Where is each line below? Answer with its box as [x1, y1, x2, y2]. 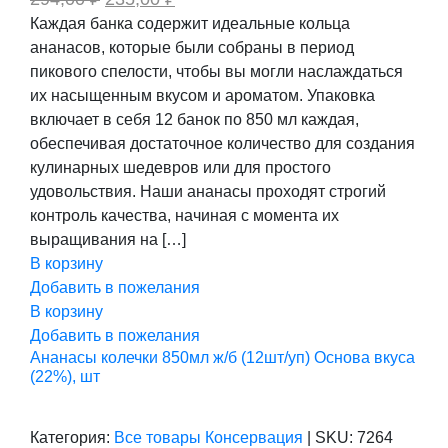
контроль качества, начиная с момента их [30, 207, 339, 224]
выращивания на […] [30, 231, 186, 248]
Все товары [114, 429, 205, 446]
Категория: [30, 429, 110, 446]
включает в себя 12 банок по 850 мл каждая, [30, 111, 359, 128]
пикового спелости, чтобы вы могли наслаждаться [30, 63, 403, 80]
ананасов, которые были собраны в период [30, 39, 354, 56]
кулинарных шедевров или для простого [30, 159, 331, 176]
